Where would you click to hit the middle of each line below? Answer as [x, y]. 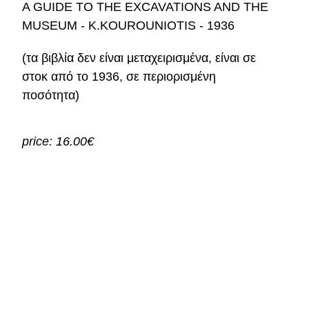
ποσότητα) [51, 95]
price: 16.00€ [58, 141]
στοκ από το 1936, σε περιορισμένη [119, 77]
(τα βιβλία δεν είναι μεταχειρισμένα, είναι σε [139, 58]
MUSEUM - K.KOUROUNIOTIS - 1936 [129, 26]
